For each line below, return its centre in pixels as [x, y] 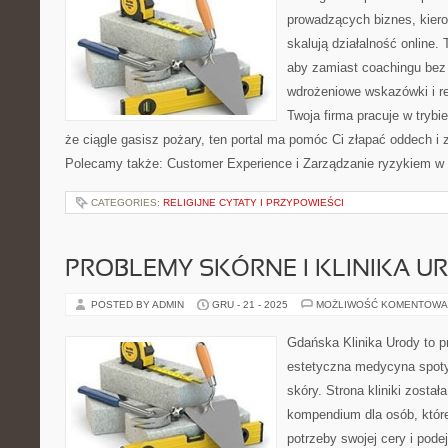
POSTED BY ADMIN [139, 304]
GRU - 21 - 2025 [250, 304]
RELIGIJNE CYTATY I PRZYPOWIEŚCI [253, 202]
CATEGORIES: [127, 202]
